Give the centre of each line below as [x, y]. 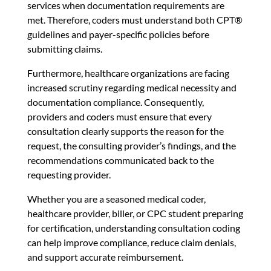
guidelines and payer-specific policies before [118, 34]
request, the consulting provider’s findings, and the [131, 146]
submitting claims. [64, 49]
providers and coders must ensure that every [119, 117]
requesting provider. [69, 175]
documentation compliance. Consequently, [115, 102]
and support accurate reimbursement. [105, 257]
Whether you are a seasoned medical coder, [116, 199]
